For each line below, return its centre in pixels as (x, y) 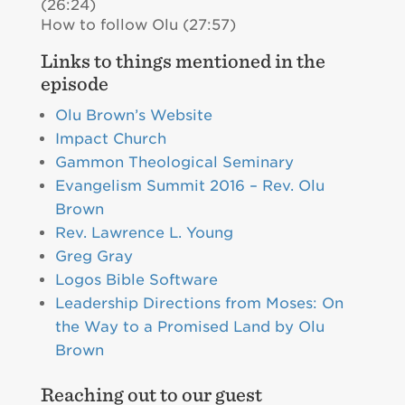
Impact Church (110, 139)
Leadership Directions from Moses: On (199, 303)
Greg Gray (94, 256)
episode (74, 83)
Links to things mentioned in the (183, 61)
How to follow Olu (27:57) (138, 25)
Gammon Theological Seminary (174, 162)
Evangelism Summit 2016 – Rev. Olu (189, 186)
